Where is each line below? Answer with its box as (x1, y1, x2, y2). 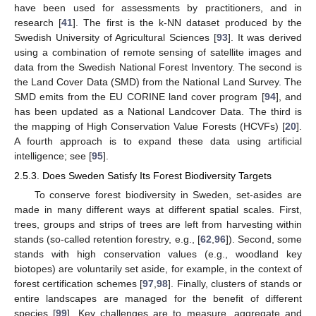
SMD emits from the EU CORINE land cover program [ (14, 90, 265, 102)
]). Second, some (225, 233, 303, 245)
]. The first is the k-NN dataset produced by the (73, 16, 303, 28)
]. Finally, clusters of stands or (168, 278, 302, 290)
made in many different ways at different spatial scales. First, (14, 204, 302, 216)
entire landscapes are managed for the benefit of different (14, 293, 302, 305)
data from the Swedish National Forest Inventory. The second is (14, 61, 302, 73)
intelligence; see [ (14, 150, 92, 162)
